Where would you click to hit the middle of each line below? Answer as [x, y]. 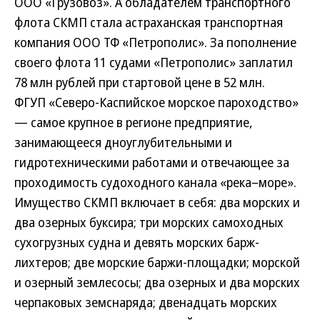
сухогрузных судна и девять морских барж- [137, 242]
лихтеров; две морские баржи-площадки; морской [157, 262]
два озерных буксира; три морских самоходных [149, 222]
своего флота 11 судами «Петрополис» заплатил [154, 62]
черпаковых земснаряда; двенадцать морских [146, 302]
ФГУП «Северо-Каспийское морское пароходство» [156, 102]
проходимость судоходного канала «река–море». [155, 182]
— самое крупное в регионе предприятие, [134, 122]
